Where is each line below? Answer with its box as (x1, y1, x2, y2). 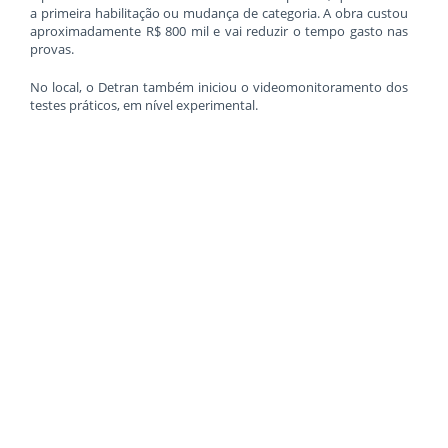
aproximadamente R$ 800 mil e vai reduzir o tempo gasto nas (30, 22, 408, 41)
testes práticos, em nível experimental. (30, 96, 258, 115)
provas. (30, 40, 74, 59)
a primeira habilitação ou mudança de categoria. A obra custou (30, 4, 408, 23)
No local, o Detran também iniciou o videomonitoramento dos (30, 78, 408, 97)
